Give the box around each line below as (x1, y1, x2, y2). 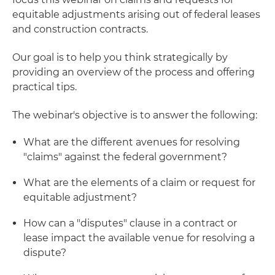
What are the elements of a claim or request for (23, 177, 255, 188)
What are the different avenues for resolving (23, 136, 240, 148)
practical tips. (12, 81, 77, 93)
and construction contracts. (12, 23, 148, 35)
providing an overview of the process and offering (12, 66, 255, 78)
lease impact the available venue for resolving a (23, 232, 255, 244)
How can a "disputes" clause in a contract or (23, 217, 237, 229)
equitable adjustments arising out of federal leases (12, 9, 260, 20)
